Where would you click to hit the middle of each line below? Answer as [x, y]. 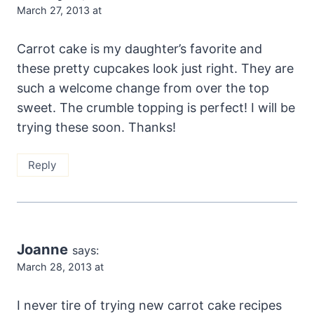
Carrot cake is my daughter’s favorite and [139, 49]
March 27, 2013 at [59, 10]
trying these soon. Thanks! [96, 128]
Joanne [42, 249]
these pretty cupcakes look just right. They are [155, 69]
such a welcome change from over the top [143, 88]
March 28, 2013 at [60, 266]
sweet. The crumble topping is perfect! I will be [156, 108]
